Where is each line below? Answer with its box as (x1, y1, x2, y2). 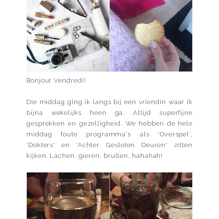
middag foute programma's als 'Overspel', (26, 130, 193, 138)
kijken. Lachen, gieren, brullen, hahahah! (26, 152, 163, 159)
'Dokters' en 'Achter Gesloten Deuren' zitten (26, 141, 193, 149)
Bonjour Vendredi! (26, 76, 86, 84)
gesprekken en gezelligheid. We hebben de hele (26, 119, 193, 127)
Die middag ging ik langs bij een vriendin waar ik (26, 98, 193, 106)
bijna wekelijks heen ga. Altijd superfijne (26, 109, 193, 116)
